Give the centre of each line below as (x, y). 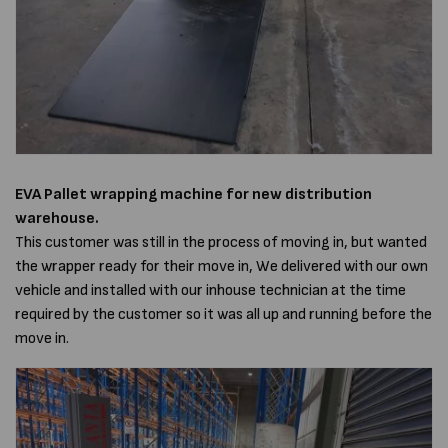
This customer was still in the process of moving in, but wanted (221, 242)
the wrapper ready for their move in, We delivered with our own (221, 266)
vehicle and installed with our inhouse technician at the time (210, 290)
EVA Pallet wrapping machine (119, 194)
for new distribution (299, 194)
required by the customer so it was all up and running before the (223, 314)
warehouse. (57, 218)
